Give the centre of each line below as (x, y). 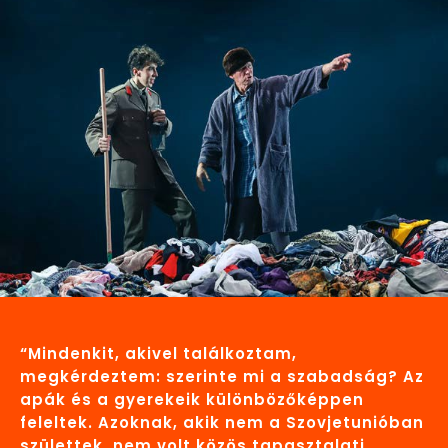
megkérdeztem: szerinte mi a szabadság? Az (222, 376)
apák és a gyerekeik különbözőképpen (192, 399)
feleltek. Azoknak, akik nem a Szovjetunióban (222, 422)
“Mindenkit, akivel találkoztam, (158, 353)
